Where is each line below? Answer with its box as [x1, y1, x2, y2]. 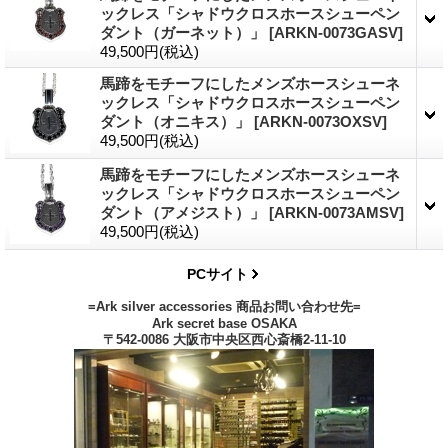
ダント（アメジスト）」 [100, 204, 269, 222]
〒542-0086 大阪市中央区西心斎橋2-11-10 [102, 332, 346, 348]
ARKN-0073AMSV [274, 204, 399, 222]
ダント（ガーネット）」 [100, 24, 269, 42]
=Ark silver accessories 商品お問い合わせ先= [87, 299, 361, 315]
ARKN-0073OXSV [259, 113, 382, 131]
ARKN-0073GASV [274, 24, 398, 42]
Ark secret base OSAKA [151, 316, 297, 332]
